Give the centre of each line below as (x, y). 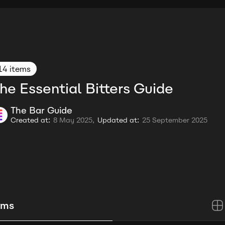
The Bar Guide (41, 110)
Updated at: (118, 120)
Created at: (30, 120)
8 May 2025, (74, 120)
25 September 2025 (175, 120)
